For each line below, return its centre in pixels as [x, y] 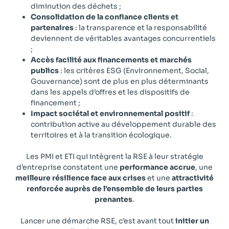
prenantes [113, 199]
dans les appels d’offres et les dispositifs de [110, 92]
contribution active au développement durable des [123, 124]
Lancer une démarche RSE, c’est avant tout [98, 221]
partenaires [52, 27]
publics [45, 70]
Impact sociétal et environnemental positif [110, 113]
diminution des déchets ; [76, 6]
